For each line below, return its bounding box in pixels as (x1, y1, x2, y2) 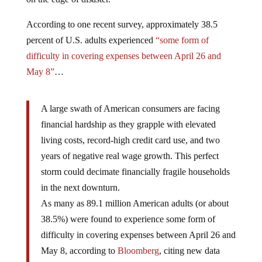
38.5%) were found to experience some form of (40, 214, 215, 225)
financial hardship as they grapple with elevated (40, 119, 216, 130)
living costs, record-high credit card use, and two (40, 135, 220, 146)
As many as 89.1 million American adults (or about (40, 198, 229, 209)
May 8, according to (40, 246, 118, 256)
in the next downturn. (40, 182, 120, 193)
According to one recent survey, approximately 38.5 (26, 19, 218, 30)
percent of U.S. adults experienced (26, 35, 156, 46)
